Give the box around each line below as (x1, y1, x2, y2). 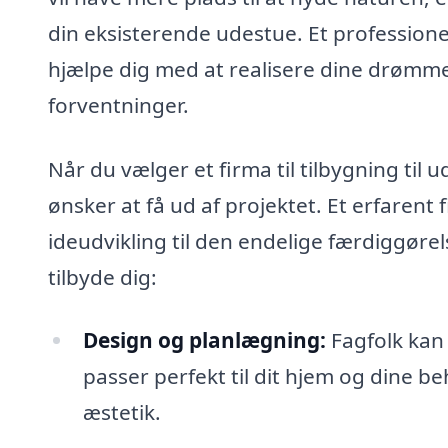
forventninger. (48, 90, 189, 119)
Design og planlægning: (82, 326, 326, 355)
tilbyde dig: (48, 262, 157, 291)
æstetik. (82, 398, 161, 427)
